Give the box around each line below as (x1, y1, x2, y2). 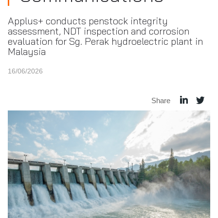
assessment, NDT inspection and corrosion (8, 25, 189, 37)
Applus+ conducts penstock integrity (8, 15, 168, 27)
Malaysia (8, 45, 46, 57)
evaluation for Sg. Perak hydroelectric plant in (8, 35, 203, 47)
